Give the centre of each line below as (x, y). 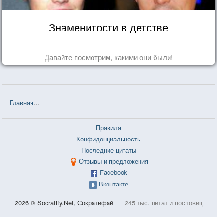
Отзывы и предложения (113, 161)
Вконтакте (113, 184)
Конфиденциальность (108, 139)
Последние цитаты (108, 150)
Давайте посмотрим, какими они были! (108, 57)
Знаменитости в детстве (108, 27)
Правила (108, 127)
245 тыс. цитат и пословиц (163, 202)
